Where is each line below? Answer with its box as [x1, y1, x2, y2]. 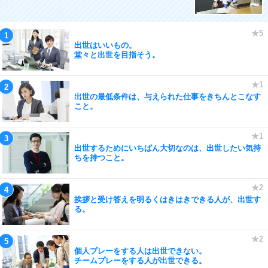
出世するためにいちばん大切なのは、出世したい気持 [74, 143, 261, 153]
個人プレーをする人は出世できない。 [74, 246, 206, 255]
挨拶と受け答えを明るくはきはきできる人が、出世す [74, 194, 261, 204]
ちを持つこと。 [74, 153, 129, 162]
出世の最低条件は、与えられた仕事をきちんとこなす [74, 92, 261, 101]
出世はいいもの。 [74, 40, 136, 50]
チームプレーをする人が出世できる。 [74, 255, 206, 265]
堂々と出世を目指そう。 [74, 50, 160, 59]
